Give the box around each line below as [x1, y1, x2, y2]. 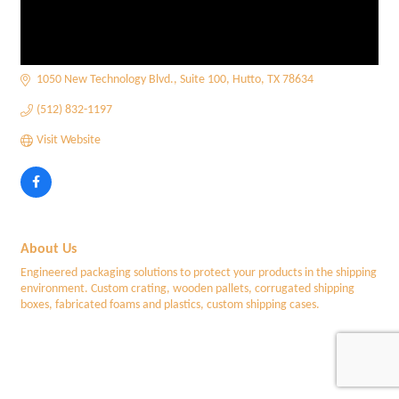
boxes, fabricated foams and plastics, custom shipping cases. [20, 298, 320, 312]
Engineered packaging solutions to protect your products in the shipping [20, 266, 377, 280]
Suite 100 [179, 73, 226, 86]
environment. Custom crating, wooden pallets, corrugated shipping [20, 282, 354, 296]
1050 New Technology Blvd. [36, 73, 174, 86]
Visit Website [36, 134, 101, 147]
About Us [20, 242, 77, 256]
